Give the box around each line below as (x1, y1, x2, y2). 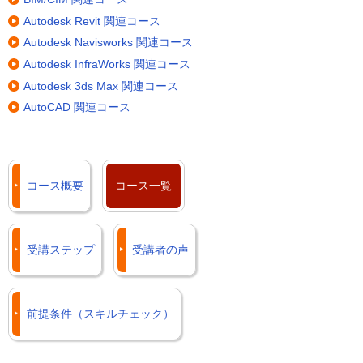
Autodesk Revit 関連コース (23, 14, 160, 28)
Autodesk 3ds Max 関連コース (23, 79, 178, 92)
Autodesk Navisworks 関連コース (23, 36, 193, 49)
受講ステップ (27, 243, 95, 257)
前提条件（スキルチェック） (27, 307, 174, 321)
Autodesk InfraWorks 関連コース (23, 58, 190, 71)
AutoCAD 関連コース (23, 100, 130, 114)
